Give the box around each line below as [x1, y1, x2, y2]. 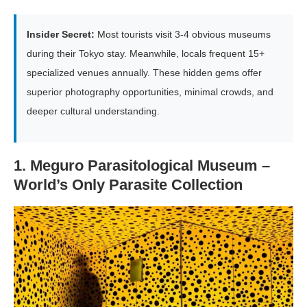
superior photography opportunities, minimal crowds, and [27, 86, 273, 98]
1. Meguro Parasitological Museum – [14, 157, 270, 175]
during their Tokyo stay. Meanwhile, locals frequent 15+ [27, 48, 265, 60]
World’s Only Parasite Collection [14, 176, 243, 194]
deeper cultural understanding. [27, 106, 160, 117]
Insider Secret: [27, 29, 95, 40]
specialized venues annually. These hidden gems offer [27, 67, 262, 79]
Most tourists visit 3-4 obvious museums [95, 29, 271, 40]
